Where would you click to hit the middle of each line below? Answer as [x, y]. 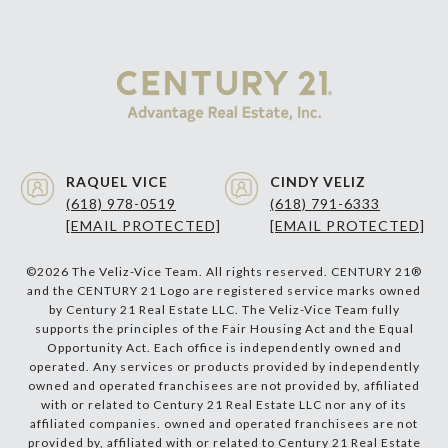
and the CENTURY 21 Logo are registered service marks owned [224, 291]
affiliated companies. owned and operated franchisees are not [224, 424]
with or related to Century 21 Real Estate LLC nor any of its [224, 405]
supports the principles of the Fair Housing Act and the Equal [224, 329]
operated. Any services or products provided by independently [224, 367]
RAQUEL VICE [117, 182]
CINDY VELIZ [318, 182]
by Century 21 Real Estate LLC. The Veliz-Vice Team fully [224, 310]
